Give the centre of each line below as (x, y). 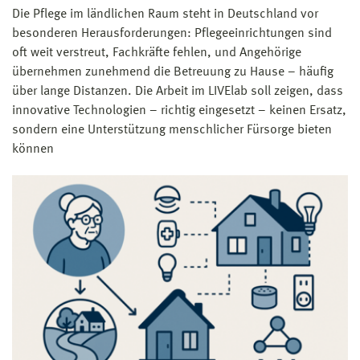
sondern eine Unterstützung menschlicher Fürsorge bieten (172, 131)
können (33, 150)
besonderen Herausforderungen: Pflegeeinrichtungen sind (172, 34)
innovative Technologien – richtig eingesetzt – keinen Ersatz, (179, 111)
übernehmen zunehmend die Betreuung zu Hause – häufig (173, 73)
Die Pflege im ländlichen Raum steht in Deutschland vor (165, 15)
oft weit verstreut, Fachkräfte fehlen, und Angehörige (157, 53)
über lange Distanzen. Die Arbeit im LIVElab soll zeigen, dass (178, 92)
